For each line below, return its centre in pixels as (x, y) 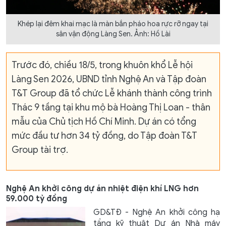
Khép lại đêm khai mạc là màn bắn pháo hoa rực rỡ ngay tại (113, 24)
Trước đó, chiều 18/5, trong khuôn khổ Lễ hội (102, 65)
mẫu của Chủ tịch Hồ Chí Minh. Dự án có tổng (104, 121)
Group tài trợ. (40, 150)
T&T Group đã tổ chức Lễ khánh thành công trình (112, 93)
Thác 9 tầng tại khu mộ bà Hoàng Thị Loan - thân (111, 107)
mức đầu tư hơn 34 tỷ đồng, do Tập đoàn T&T (104, 135)
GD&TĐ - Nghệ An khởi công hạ (156, 212)
